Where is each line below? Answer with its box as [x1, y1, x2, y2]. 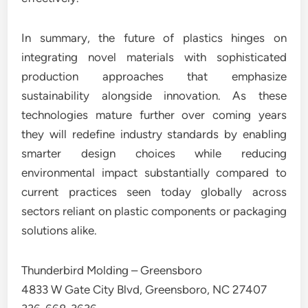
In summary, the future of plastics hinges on [21, 31, 287, 45]
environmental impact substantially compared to [21, 166, 287, 180]
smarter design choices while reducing [21, 146, 287, 161]
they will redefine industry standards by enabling [21, 127, 287, 142]
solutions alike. [21, 223, 98, 238]
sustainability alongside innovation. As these [21, 89, 287, 103]
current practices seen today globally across [21, 185, 287, 199]
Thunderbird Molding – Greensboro [21, 263, 203, 278]
